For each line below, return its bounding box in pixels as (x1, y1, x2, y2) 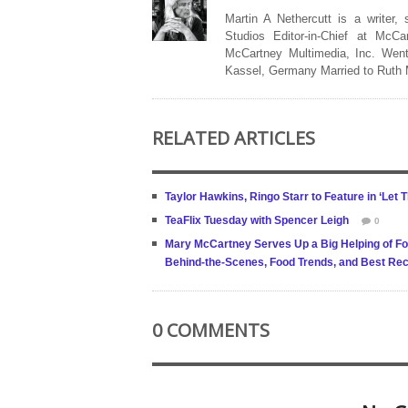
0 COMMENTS (152, 318, 270, 342)
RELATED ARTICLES (152, 126, 315, 150)
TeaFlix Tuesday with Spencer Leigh (165, 214, 349, 227)
